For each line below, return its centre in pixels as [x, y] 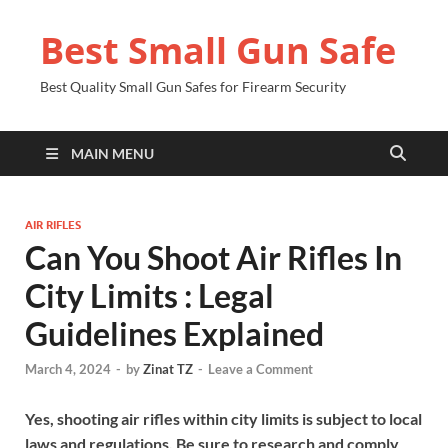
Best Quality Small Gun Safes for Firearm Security [193, 86]
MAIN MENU [112, 153]
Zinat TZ [168, 369]
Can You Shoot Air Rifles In [213, 257]
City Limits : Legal [149, 295]
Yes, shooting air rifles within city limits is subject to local [223, 419]
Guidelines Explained [174, 333]
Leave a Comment [260, 369]
